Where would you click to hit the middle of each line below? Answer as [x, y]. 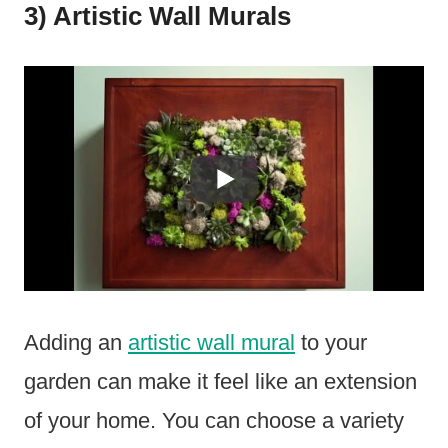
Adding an [76, 343]
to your [331, 343]
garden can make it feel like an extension [220, 382]
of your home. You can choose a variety [214, 421]
